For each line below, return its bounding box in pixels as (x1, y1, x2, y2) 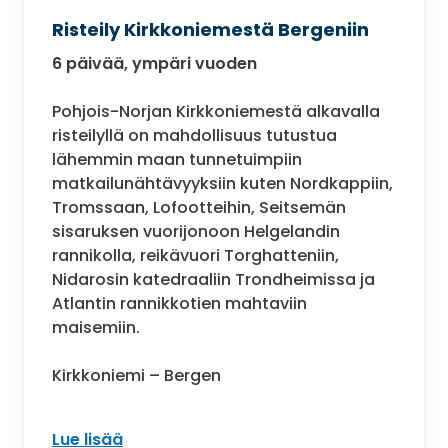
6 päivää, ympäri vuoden (52, 51, 257, 75)
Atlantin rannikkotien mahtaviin (52, 291, 307, 315)
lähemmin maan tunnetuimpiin (52, 147, 302, 171)
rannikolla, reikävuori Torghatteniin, (52, 243, 339, 267)
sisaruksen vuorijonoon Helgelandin (52, 219, 340, 243)
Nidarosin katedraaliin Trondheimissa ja (52, 267, 375, 291)
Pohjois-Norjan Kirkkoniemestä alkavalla (52, 99, 380, 123)
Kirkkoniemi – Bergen (52, 363, 221, 387)
